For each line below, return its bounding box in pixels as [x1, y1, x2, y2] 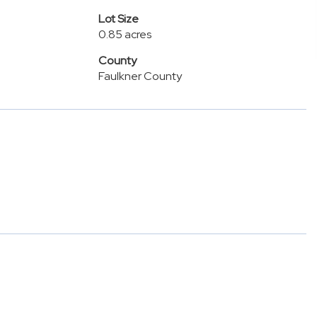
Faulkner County [98, 69, 182, 83]
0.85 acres [98, 27, 151, 42]
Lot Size [98, 11, 139, 26]
